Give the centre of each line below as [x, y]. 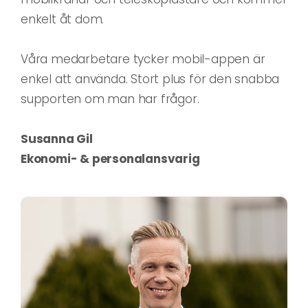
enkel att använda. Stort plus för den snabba [150, 79]
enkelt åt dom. [63, 20]
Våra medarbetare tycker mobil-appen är [143, 59]
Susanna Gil [57, 139]
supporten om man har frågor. [110, 99]
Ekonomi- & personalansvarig [110, 159]
